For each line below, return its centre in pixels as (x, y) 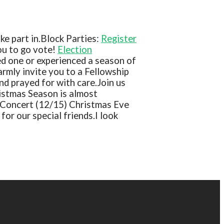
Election (75, 50)
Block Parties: (71, 39)
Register (119, 39)
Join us (111, 83)
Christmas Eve (99, 105)
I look (106, 116)
